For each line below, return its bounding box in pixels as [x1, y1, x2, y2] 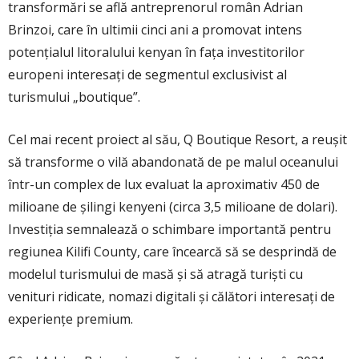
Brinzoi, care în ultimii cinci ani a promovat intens [8, 21, 302, 39]
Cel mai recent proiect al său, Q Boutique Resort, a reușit [8, 131, 347, 149]
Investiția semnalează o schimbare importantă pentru [8, 220, 331, 239]
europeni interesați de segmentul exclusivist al [8, 66, 287, 84]
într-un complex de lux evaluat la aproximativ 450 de [8, 175, 320, 194]
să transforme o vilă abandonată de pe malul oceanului [8, 153, 338, 171]
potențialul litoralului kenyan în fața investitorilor [8, 43, 305, 62]
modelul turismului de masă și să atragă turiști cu [8, 265, 303, 284]
